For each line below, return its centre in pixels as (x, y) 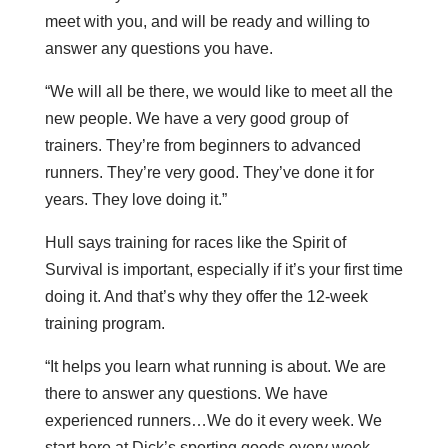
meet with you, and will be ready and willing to (207, 21)
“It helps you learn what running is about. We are (215, 366)
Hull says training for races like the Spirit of (195, 242)
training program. (104, 323)
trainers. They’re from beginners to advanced (202, 145)
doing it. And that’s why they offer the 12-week (206, 296)
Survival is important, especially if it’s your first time (223, 269)
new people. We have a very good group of (196, 118)
